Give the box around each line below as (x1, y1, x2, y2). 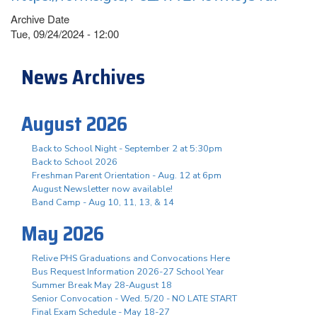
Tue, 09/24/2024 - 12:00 (11, 25, 119, 41)
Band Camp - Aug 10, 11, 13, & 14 (32, 195, 174, 209)
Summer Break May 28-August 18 (32, 278, 172, 292)
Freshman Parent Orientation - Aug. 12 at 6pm (32, 168, 221, 182)
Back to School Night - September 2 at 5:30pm (32, 142, 222, 155)
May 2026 (21, 217, 104, 249)
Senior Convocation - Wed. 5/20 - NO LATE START (32, 292, 237, 305)
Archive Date (11, 11, 69, 26)
